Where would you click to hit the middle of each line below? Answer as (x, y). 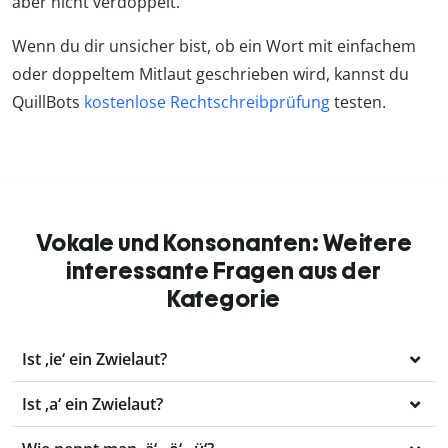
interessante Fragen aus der (224, 271)
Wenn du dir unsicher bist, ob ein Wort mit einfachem (214, 46)
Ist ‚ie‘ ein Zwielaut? (94, 359)
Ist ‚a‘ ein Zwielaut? (92, 404)
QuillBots (48, 102)
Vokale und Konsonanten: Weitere (224, 243)
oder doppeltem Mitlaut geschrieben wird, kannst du (210, 74)
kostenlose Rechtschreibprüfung (207, 102)
